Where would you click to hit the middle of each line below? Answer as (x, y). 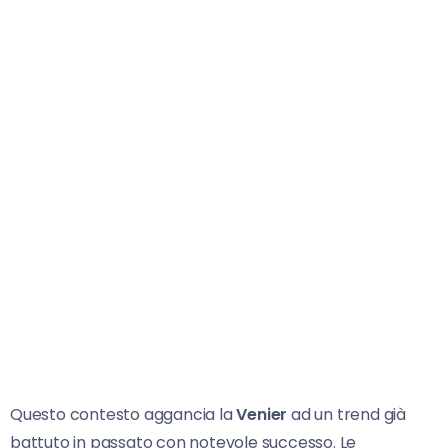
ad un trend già (347, 414)
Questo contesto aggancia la (123, 414)
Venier (262, 414)
